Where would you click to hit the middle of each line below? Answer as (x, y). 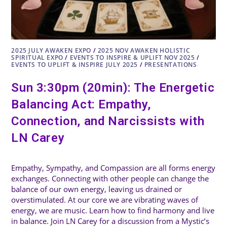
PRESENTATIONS (171, 65)
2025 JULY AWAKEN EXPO (51, 51)
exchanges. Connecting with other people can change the (110, 179)
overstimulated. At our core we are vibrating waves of (105, 200)
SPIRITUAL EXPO (37, 58)
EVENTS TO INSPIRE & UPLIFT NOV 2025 (132, 58)
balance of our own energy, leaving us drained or (97, 189)
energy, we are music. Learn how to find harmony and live (113, 211)
